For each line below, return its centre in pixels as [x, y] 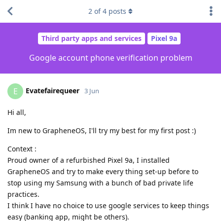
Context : [22, 148]
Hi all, [17, 112]
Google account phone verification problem [110, 57]
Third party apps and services [92, 38]
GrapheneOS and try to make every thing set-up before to [103, 171]
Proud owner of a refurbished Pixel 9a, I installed [89, 160]
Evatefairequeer [53, 90]
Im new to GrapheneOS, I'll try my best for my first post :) [102, 130]
